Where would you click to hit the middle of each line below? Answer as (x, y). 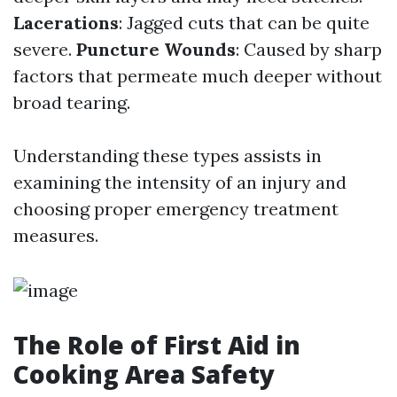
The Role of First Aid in (157, 345)
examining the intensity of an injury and (180, 182)
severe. (45, 49)
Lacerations (66, 23)
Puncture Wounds (156, 49)
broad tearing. (72, 102)
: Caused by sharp (309, 49)
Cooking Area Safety (144, 374)
